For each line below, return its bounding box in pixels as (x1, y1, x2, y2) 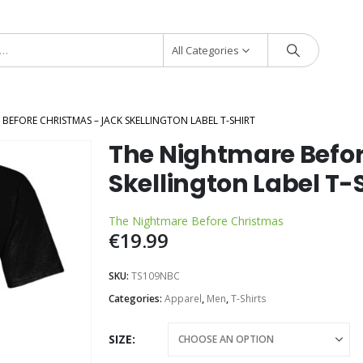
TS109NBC (131, 269, 180, 283)
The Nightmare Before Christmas (109, 213, 284, 228)
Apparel (164, 292, 202, 305)
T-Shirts (231, 292, 267, 305)
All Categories (171, 43, 240, 58)
